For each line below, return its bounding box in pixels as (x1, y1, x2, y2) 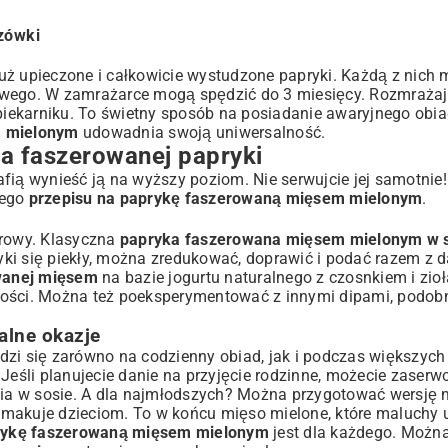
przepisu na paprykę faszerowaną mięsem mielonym (28, 189, 423, 209)
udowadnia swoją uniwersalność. (78, 123, 326, 143)
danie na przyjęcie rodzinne (118, 366, 318, 386)
